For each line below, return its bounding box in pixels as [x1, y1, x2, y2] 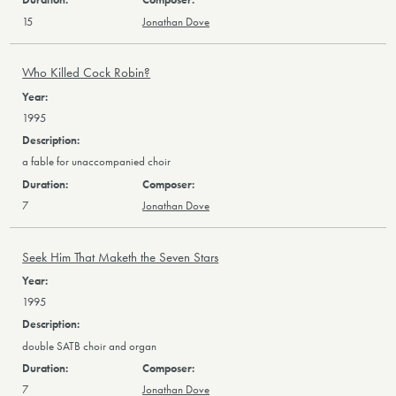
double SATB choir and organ [22, 339, 157, 354]
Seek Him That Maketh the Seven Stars [22, 247, 219, 266]
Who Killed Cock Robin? [22, 64, 151, 82]
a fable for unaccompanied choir [22, 155, 171, 170]
